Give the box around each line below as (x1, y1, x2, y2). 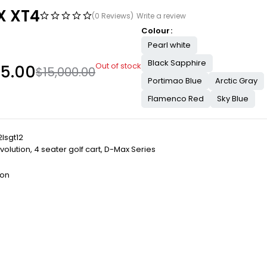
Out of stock (95, 60, 141, 72)
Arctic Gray (215, 75, 257, 87)
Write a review (136, 11, 186, 21)
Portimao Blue (148, 75, 202, 87)
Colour (141, 25, 170, 37)
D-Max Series (104, 144, 156, 156)
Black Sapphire (148, 57, 206, 69)
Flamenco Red (148, 93, 204, 105)
